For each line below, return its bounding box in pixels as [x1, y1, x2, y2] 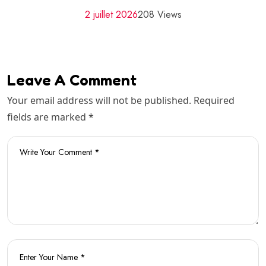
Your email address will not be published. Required [7, 94, 235, 107]
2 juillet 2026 [84, 8, 138, 22]
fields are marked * [7, 110, 94, 124]
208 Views [137, 8, 182, 22]
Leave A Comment [7, 71, 137, 90]
